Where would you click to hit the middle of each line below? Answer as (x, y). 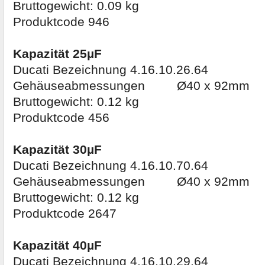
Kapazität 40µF (57, 246)
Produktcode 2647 (65, 214)
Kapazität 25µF (57, 54)
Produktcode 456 (61, 118)
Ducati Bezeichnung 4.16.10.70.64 (111, 166)
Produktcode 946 (61, 22)
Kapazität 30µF (57, 150)
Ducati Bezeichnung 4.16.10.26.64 (111, 70)
